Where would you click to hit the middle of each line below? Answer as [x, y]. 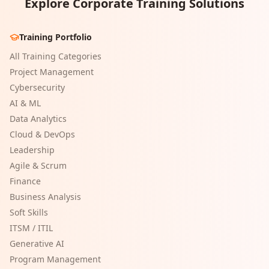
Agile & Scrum [38, 166]
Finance [25, 181]
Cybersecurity [37, 88]
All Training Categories [56, 56]
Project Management [52, 72]
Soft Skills [29, 213]
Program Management [55, 259]
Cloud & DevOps [42, 134]
